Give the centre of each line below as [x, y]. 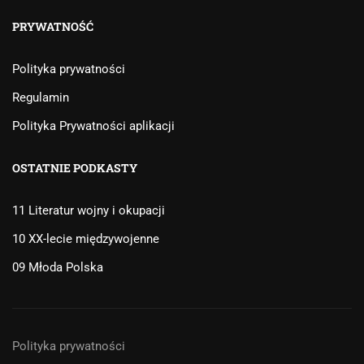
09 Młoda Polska [58, 268]
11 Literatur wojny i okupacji [89, 211]
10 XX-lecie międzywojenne [86, 239]
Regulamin [41, 98]
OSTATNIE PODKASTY [75, 168]
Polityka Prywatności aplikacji [93, 126]
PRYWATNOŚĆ [53, 27]
